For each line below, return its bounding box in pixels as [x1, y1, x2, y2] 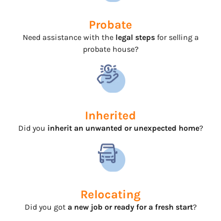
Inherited [85, 108, 136, 122]
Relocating [80, 187, 141, 201]
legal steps [115, 32, 157, 42]
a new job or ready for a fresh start [67, 202, 193, 212]
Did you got [24, 202, 68, 212]
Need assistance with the [22, 32, 115, 42]
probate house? [82, 44, 139, 54]
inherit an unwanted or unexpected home [47, 123, 199, 133]
